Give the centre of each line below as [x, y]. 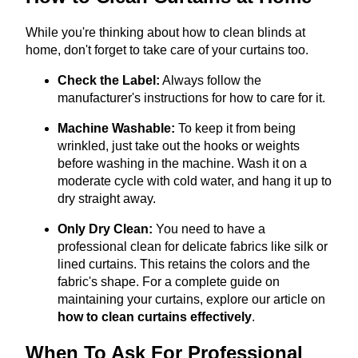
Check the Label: [109, 81]
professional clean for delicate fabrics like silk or [193, 247]
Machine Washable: [116, 129]
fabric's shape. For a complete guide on [169, 282]
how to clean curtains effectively [155, 317]
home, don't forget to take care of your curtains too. [167, 50]
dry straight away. [107, 199]
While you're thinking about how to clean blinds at [165, 33]
